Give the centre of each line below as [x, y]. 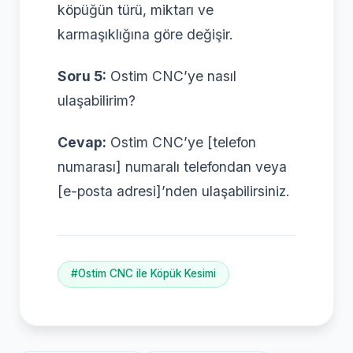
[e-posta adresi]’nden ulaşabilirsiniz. [174, 191]
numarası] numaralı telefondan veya [172, 166]
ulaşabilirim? [97, 100]
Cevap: [82, 142]
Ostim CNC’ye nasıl [171, 76]
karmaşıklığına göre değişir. [145, 34]
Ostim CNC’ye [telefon [181, 142]
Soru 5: [82, 76]
